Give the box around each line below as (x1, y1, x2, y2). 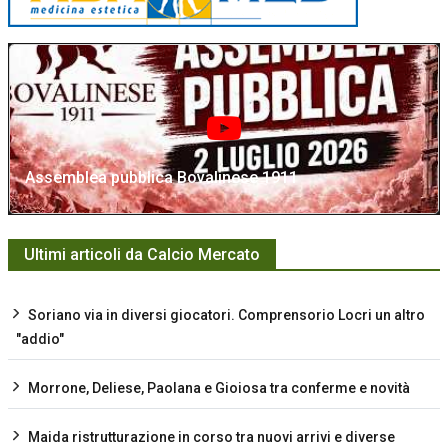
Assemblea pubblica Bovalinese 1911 (25, 168, 298, 188)
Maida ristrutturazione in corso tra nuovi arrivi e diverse (28, 429, 395, 446)
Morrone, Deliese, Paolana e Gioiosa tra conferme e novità (28, 380, 410, 397)
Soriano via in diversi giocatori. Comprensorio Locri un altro (28, 307, 425, 324)
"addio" (16, 331, 64, 348)
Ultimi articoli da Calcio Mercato (24, 245, 260, 265)
